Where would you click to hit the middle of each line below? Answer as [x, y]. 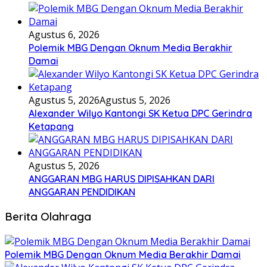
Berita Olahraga [48, 217]
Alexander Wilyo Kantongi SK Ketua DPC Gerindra [140, 113]
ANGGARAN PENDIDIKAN [82, 192]
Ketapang [51, 126]
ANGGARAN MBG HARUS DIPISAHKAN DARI [122, 178]
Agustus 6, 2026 [64, 34]
